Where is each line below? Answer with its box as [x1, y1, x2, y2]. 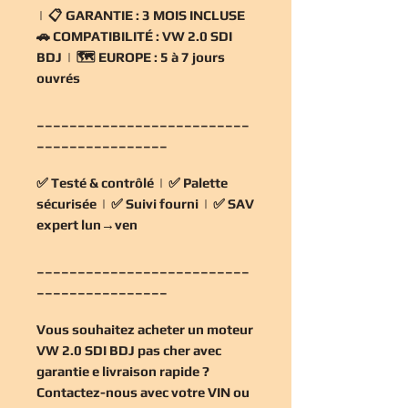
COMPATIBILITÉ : [53, 27, 159, 44]
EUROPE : [98, 48, 158, 65]
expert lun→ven [36, 216, 138, 232]
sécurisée [36, 195, 97, 211]
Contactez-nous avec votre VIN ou [36, 383, 250, 400]
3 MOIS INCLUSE [139, 6, 245, 23]
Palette [183, 174, 228, 190]
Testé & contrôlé [51, 174, 154, 190]
